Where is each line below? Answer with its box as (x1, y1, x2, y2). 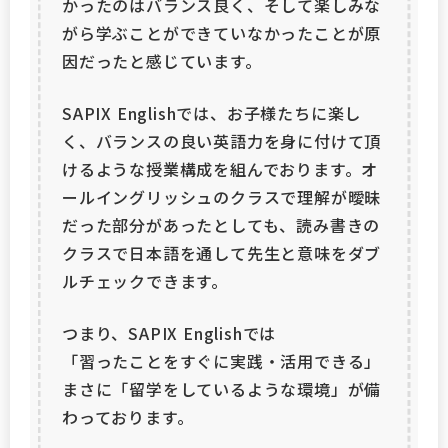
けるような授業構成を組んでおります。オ (62, 157, 379, 181)
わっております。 (62, 405, 194, 429)
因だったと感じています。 (62, 49, 262, 73)
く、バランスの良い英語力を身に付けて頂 (62, 129, 382, 153)
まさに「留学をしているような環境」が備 (62, 377, 382, 401)
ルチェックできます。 (62, 269, 229, 293)
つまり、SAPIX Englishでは (62, 321, 277, 345)
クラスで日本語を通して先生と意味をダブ (62, 241, 382, 265)
